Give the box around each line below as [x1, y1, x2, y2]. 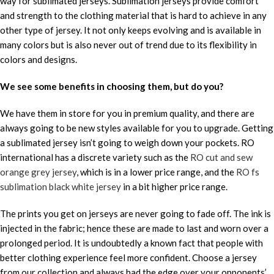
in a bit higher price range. [121, 181, 228, 192]
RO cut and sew [190, 152, 253, 163]
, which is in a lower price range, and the [76, 166, 236, 177]
